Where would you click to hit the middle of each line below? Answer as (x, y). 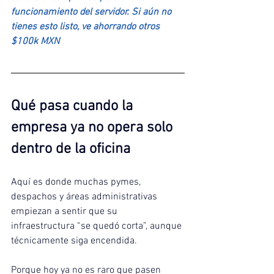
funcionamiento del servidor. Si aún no (92, 13)
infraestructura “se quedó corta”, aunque (98, 227)
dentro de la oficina (71, 150)
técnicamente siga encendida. (74, 241)
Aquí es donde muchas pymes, (77, 183)
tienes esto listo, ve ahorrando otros (87, 27)
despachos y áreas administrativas (85, 197)
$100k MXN (35, 42)
